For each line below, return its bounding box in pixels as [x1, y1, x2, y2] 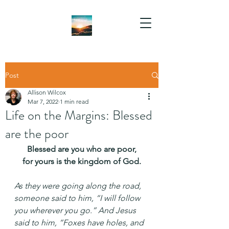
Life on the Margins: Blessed [5, 106, 152, 125]
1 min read [60, 98, 88, 105]
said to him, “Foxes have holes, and [14, 218, 146, 227]
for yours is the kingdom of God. [22, 156, 141, 166]
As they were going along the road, [14, 181, 143, 191]
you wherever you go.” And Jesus [14, 205, 138, 215]
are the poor [5, 124, 68, 143]
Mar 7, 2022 [28, 98, 58, 105]
